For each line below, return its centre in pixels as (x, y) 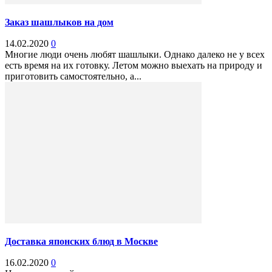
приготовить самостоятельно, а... (73, 76)
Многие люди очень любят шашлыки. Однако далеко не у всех (135, 55)
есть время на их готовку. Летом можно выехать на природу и (134, 66)
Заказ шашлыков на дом (59, 22)
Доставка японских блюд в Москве (81, 242)
